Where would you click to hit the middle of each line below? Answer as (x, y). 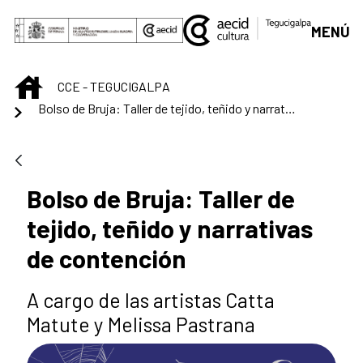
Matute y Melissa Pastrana (141, 324)
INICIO (59, 83)
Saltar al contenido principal (94, 17)
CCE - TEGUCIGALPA (114, 87)
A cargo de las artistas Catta (151, 300)
